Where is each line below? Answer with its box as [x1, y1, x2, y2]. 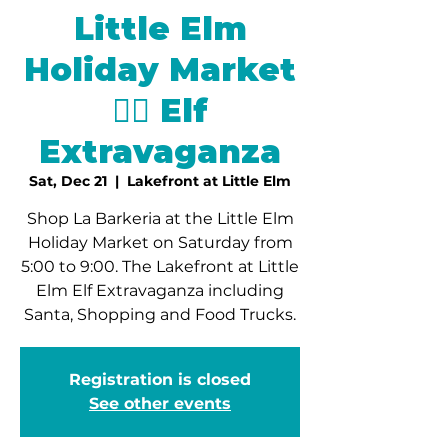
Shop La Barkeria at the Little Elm [26, 208, 294, 228]
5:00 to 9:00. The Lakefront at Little [21, 256, 299, 276]
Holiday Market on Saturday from [27, 232, 293, 252]
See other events [89, 393, 231, 413]
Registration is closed [69, 369, 251, 389]
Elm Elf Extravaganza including [36, 280, 284, 300]
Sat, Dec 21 [29, 171, 107, 190]
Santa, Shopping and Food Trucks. [24, 304, 296, 324]
